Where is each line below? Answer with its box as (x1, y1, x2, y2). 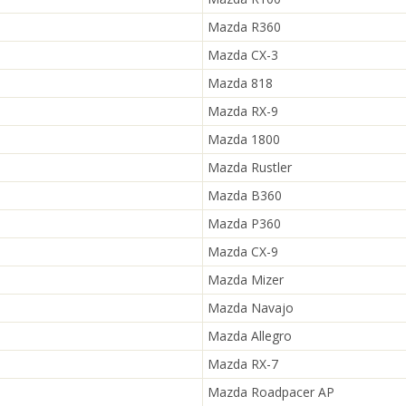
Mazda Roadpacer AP (208, 383, 334, 401)
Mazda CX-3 (208, 46, 278, 63)
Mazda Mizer (208, 271, 284, 288)
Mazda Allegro (208, 327, 292, 344)
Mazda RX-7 (208, 355, 278, 372)
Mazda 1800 (208, 130, 280, 148)
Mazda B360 (208, 187, 282, 204)
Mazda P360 (208, 215, 281, 232)
